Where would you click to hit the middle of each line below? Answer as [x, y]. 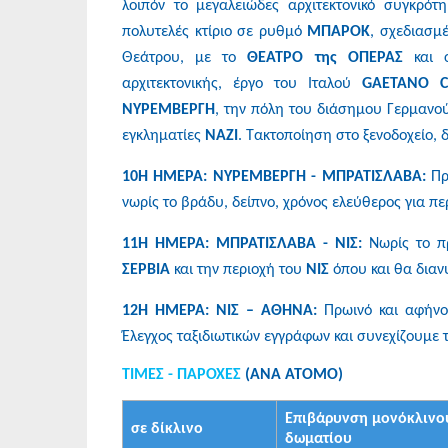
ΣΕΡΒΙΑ [146, 269]
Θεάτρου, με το [185, 57]
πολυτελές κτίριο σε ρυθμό [215, 31]
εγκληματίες [163, 135]
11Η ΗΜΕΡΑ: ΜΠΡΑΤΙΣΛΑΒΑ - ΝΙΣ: [245, 243]
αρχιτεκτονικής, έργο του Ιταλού [242, 83]
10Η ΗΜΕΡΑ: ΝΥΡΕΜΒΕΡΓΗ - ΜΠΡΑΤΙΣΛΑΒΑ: [274, 176]
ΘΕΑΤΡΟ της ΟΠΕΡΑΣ [325, 57]
